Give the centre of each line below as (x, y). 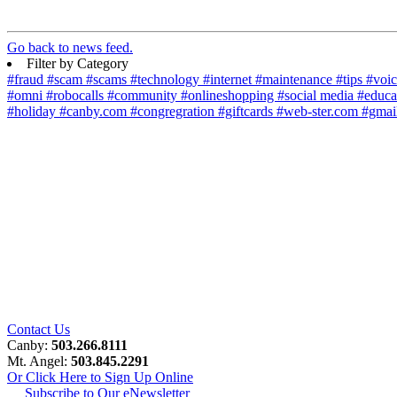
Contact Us (39, 330)
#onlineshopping (229, 95)
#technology (167, 79)
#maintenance (296, 79)
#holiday (33, 111)
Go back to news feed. (70, 47)
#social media (317, 95)
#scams (108, 79)
